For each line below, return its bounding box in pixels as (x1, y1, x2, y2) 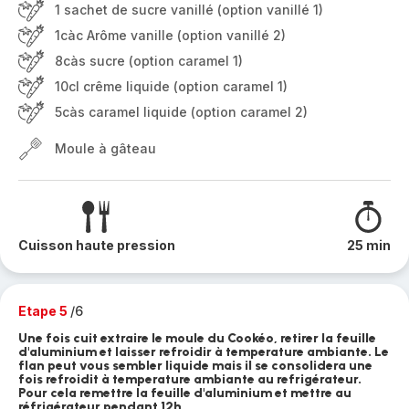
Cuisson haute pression (18, 237, 175, 253)
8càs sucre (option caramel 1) (55, 53, 243, 68)
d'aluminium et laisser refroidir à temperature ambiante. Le (18, 344, 389, 360)
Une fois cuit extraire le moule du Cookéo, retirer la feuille (18, 330, 376, 346)
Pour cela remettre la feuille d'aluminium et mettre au (18, 385, 351, 401)
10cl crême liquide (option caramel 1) (55, 79, 288, 94)
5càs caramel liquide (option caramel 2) (55, 104, 308, 120)
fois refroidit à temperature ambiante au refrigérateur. (18, 372, 362, 387)
